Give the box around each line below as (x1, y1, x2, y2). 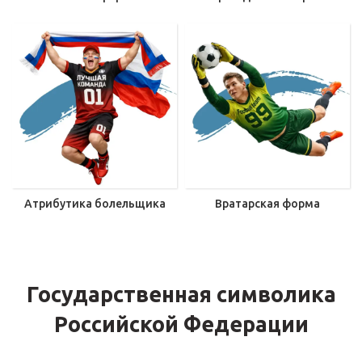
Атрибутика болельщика (23, 197, 166, 210)
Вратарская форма (215, 197, 320, 210)
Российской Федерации (53, 312, 309, 336)
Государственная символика (26, 282, 336, 306)
